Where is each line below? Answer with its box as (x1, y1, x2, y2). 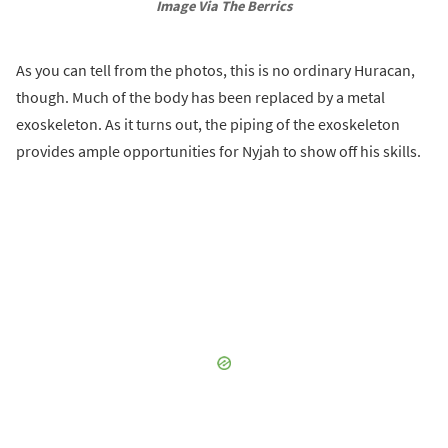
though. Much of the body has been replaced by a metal (16, 86, 385, 107)
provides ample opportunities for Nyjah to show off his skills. (16, 140, 421, 161)
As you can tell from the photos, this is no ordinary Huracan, (16, 59, 415, 80)
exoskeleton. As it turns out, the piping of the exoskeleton (16, 113, 400, 134)
